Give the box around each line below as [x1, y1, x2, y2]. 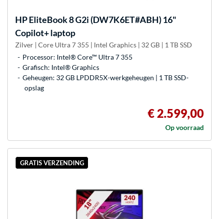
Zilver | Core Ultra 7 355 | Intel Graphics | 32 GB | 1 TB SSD [15, 41, 192, 49]
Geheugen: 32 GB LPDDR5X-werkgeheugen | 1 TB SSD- [22, 73, 189, 82]
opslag [24, 84, 44, 92]
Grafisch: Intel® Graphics [22, 63, 99, 72]
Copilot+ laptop [15, 27, 75, 39]
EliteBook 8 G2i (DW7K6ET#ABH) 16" [27, 14, 176, 25]
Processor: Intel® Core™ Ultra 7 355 [22, 53, 132, 62]
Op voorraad [165, 123, 204, 132]
